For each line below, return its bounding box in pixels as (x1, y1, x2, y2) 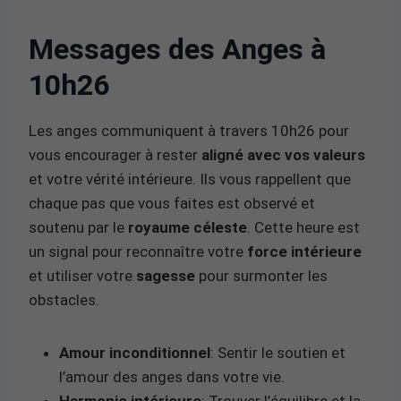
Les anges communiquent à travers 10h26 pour (29, 121, 349, 140)
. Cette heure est (247, 218, 360, 236)
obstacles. (29, 290, 99, 309)
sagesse (136, 266, 195, 285)
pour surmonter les (195, 266, 328, 285)
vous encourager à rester (29, 145, 201, 164)
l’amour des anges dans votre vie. (59, 367, 285, 386)
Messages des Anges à (29, 31, 326, 66)
